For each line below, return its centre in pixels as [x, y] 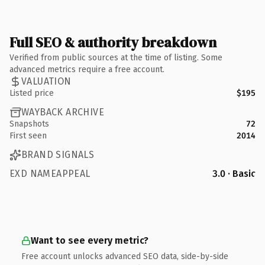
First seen [28, 135]
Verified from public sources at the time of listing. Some [116, 57]
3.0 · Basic [234, 173]
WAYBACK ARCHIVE [63, 112]
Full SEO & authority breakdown [113, 42]
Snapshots [29, 124]
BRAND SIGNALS [58, 155]
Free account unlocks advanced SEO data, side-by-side [125, 256]
